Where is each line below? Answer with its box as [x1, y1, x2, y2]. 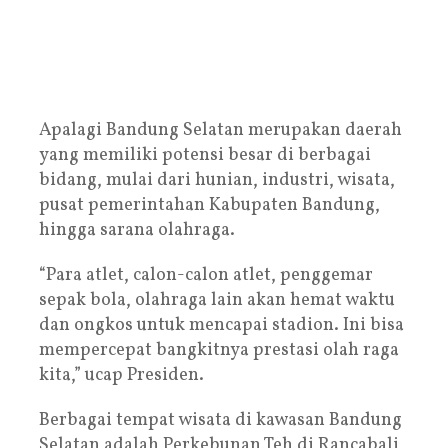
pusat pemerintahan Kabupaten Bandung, [39, 192, 380, 218]
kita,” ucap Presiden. [39, 362, 204, 388]
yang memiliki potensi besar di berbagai [39, 142, 371, 168]
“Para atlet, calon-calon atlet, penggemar [39, 262, 373, 288]
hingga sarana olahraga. [39, 217, 235, 243]
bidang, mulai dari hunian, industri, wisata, [39, 167, 395, 193]
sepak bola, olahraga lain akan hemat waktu [39, 287, 395, 313]
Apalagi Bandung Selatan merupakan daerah [39, 117, 402, 143]
